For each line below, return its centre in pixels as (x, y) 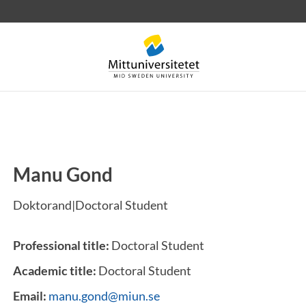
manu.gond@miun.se (104, 296)
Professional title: (62, 245)
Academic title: (56, 270)
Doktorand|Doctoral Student (91, 205)
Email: (31, 296)
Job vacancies (113, 186)
